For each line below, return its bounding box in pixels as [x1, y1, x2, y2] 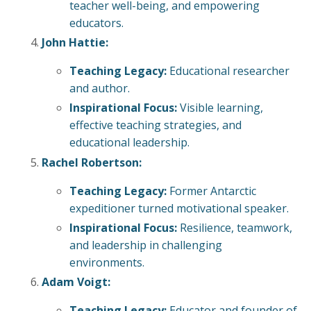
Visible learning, [177, 100, 263, 116]
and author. [69, 81, 130, 96]
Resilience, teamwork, [177, 219, 292, 235]
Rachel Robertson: [42, 154, 142, 170]
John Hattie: [42, 35, 108, 51]
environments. [69, 254, 144, 270]
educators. [69, 15, 124, 31]
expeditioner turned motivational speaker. [69, 200, 289, 216]
